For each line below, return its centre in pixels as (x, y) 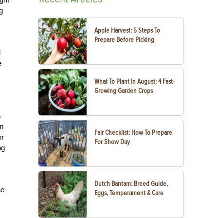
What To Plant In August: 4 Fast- (135, 82)
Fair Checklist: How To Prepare (134, 133)
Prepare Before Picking (125, 40)
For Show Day (112, 142)
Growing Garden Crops (124, 91)
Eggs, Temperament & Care (129, 193)
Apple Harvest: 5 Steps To (127, 30)
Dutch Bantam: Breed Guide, (131, 184)
